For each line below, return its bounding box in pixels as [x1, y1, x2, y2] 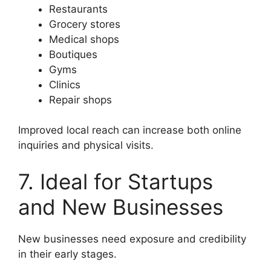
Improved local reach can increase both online [18, 124, 241, 137]
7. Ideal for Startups [18, 168, 213, 194]
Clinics [49, 78, 80, 91]
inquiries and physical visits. [18, 139, 154, 152]
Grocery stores [49, 18, 120, 30]
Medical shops [49, 33, 119, 45]
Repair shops [49, 93, 112, 106]
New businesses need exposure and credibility [18, 232, 246, 245]
